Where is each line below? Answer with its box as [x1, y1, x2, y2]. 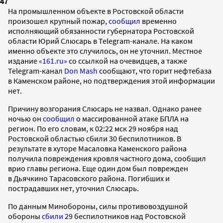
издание [8, 55, 39, 66]
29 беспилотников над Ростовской [63, 211, 186, 221]
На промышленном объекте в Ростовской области [8, 5, 184, 16]
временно [140, 15, 177, 26]
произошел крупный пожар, [8, 15, 109, 26]
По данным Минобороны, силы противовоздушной [8, 201, 188, 211]
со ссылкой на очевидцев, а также [67, 55, 187, 66]
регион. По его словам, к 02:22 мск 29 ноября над [8, 123, 178, 133]
